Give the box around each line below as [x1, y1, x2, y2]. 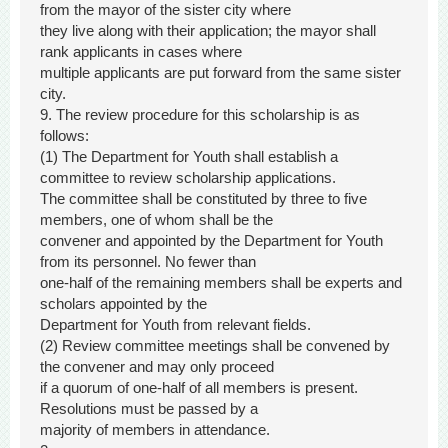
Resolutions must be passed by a [40, 400, 258, 418]
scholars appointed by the [40, 295, 207, 313]
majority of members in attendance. [40, 421, 270, 439]
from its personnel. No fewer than [40, 253, 256, 271]
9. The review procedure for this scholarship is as [40, 106, 360, 124]
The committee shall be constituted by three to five [40, 190, 367, 208]
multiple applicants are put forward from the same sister [40, 64, 401, 82]
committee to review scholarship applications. [40, 169, 336, 187]
